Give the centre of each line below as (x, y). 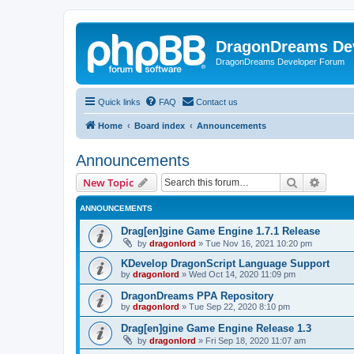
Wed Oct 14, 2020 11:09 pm (242, 274)
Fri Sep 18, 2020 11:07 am (256, 340)
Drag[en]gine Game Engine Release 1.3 (216, 328)
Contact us (217, 102)
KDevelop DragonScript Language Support (225, 263)
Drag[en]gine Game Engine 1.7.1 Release (220, 231)
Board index (160, 125)
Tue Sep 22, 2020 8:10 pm (239, 306)
